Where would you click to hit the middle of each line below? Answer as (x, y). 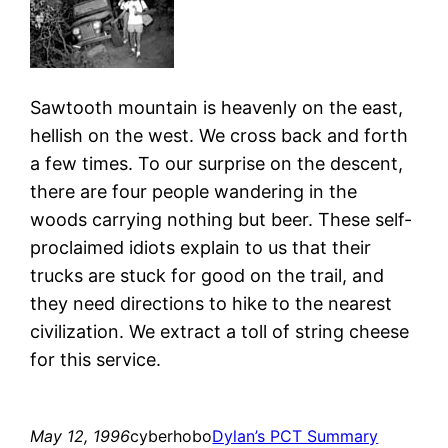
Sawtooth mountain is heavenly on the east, (217, 107)
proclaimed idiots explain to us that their (201, 247)
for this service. (96, 359)
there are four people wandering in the (194, 191)
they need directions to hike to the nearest (211, 303)
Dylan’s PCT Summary (295, 435)
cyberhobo (171, 435)
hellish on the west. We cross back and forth (219, 135)
